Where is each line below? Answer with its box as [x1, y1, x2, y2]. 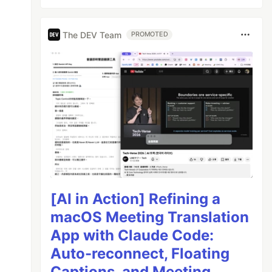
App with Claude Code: [50, 226, 214, 244]
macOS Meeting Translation [50, 208, 250, 226]
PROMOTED [131, 30, 168, 38]
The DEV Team [63, 29, 122, 40]
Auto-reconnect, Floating [50, 244, 230, 262]
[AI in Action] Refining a [50, 189, 221, 208]
